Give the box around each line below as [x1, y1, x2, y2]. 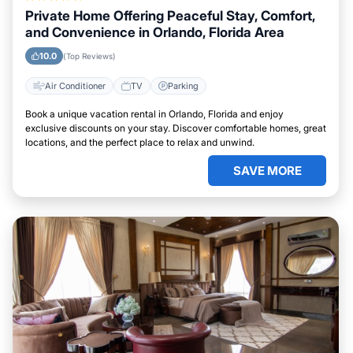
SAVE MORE [232, 163, 302, 178]
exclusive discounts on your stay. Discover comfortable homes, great [25, 122, 326, 134]
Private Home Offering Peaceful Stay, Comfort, [25, 8, 315, 24]
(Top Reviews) [63, 51, 116, 61]
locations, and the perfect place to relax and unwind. [25, 136, 255, 148]
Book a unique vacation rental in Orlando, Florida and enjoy [25, 108, 284, 120]
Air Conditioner [45, 80, 106, 91]
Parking [168, 80, 199, 91]
